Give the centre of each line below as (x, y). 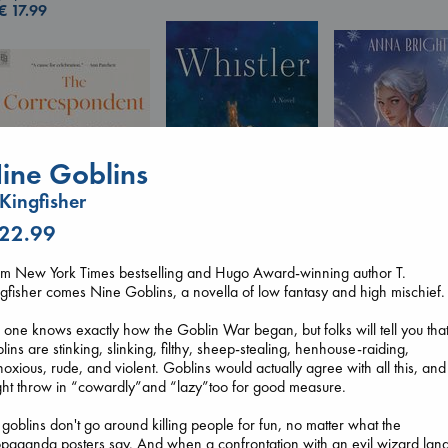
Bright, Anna (372, 282)
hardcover (366, 301)
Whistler (194, 269)
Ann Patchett (204, 288)
